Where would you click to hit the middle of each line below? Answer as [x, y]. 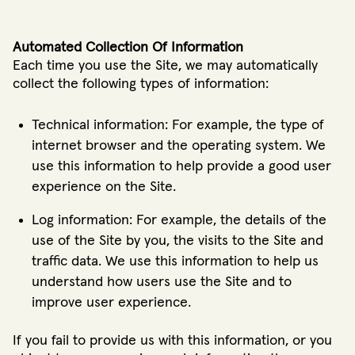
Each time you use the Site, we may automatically [165, 66]
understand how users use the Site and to [162, 282]
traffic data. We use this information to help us [175, 262]
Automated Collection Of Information [128, 48]
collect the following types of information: [141, 84]
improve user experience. [111, 303]
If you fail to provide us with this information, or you [172, 341]
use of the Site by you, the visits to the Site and [177, 241]
